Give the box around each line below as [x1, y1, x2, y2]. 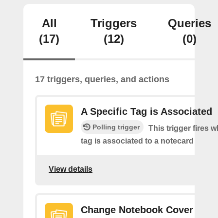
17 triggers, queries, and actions [35, 74, 169, 84]
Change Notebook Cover [81, 204, 193, 215]
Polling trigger [92, 123, 140, 131]
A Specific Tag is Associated [81, 106, 212, 117]
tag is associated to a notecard [81, 137, 194, 145]
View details [49, 164, 92, 173]
